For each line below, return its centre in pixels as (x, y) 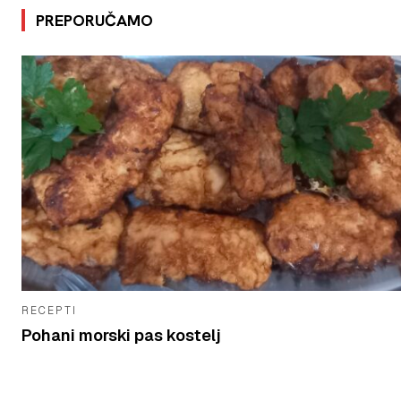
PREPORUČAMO (94, 20)
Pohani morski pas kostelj (121, 335)
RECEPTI (49, 310)
